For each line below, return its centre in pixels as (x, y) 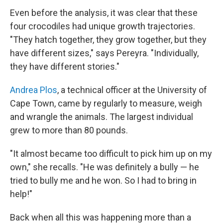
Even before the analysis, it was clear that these (104, 13)
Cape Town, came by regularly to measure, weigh (106, 103)
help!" (21, 194)
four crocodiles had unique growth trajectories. (103, 26)
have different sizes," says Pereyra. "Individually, (104, 53)
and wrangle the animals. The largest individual (102, 117)
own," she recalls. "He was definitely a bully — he (105, 167)
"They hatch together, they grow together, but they (108, 40)
